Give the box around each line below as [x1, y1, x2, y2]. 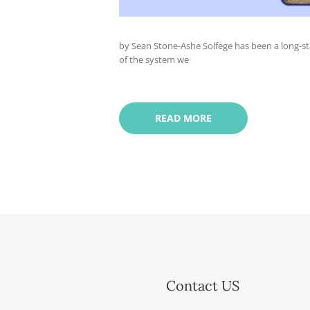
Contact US [166, 277, 240, 295]
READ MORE [154, 111, 212, 125]
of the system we [119, 53, 189, 66]
